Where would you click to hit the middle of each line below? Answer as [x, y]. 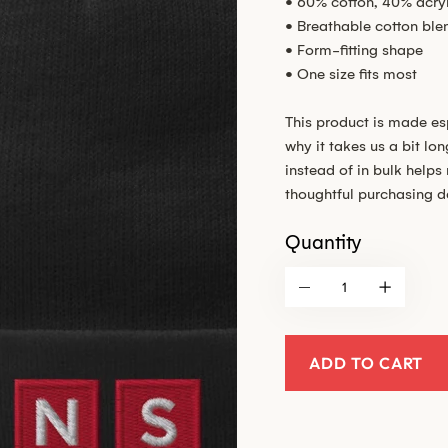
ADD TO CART [366, 363]
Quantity [322, 243]
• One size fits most [350, 74]
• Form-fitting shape [353, 50]
